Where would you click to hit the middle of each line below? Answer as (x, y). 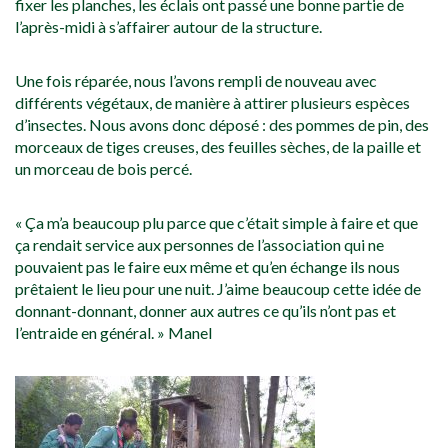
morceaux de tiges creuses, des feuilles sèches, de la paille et (218, 147)
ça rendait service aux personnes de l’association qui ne (199, 245)
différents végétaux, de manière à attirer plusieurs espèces (212, 103)
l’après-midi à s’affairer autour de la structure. (168, 27)
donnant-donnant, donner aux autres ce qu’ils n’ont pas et (205, 311)
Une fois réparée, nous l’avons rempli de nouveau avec (196, 81)
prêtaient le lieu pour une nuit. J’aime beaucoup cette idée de (218, 289)
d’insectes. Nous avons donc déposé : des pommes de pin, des (222, 125)
